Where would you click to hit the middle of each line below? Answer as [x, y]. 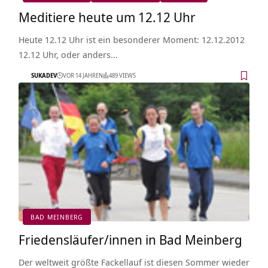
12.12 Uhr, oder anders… [68, 54]
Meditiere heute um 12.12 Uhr [107, 16]
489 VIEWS [122, 76]
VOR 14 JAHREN [83, 76]
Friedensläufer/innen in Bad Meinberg [130, 239]
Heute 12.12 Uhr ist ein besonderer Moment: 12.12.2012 [131, 39]
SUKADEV [44, 76]
